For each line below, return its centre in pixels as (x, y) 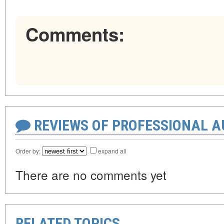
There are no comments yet (91, 175)
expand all (112, 151)
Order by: (29, 151)
